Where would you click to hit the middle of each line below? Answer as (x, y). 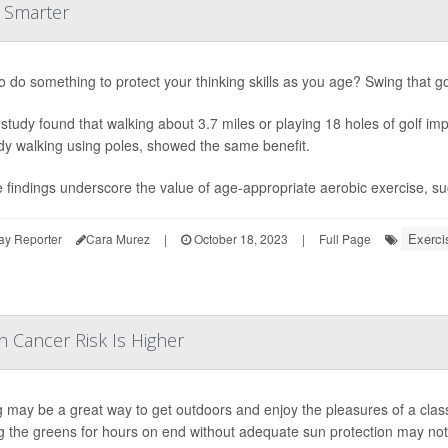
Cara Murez (117, 239)
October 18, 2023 (239, 239)
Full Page (344, 239)
